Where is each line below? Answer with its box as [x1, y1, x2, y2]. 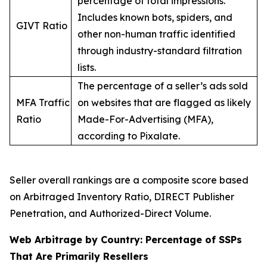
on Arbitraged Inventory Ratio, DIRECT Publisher [10, 190, 234, 203]
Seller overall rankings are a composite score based [10, 173, 249, 186]
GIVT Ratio [16, 19, 67, 32]
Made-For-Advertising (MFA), [77, 113, 213, 125]
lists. [77, 61, 96, 73]
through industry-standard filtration [77, 44, 242, 57]
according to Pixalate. [77, 129, 180, 142]
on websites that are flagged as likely [77, 96, 251, 108]
